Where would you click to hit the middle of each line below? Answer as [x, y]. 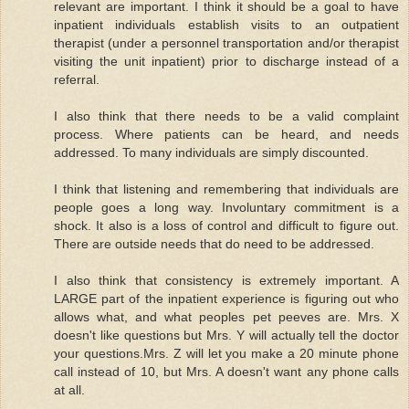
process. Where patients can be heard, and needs [226, 134]
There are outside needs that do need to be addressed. [214, 243]
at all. [69, 389]
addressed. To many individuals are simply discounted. [211, 152]
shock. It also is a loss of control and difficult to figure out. [226, 225]
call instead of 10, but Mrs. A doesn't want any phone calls [226, 371]
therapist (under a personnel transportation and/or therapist [226, 42]
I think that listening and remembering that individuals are [226, 189]
